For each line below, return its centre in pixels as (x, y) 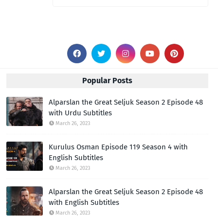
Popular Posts (108, 81)
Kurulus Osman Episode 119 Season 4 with (118, 147)
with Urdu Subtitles (81, 113)
